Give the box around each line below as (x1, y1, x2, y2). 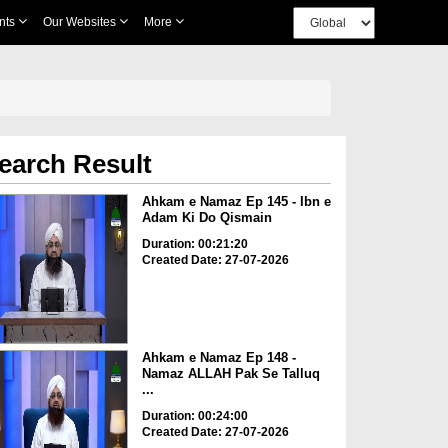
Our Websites (42, 15, 119, 29)
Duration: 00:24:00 (141, 409, 248, 424)
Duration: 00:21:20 (141, 237, 248, 251)
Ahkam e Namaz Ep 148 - (141, 350, 296, 366)
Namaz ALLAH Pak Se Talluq (141, 366, 320, 382)
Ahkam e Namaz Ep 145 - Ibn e (141, 194, 331, 209)
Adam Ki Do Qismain (141, 210, 272, 225)
